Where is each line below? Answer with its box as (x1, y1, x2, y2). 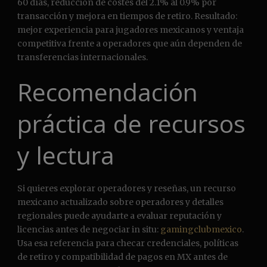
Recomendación (17, 75, 198, 109)
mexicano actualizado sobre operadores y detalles (17, 197, 223, 208)
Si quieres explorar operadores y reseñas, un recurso (17, 183, 236, 194)
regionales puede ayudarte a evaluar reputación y (17, 210, 222, 222)
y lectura (17, 138, 114, 172)
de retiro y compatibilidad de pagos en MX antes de (17, 252, 228, 263)
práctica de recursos (17, 107, 246, 141)
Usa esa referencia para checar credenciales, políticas (17, 238, 238, 249)
